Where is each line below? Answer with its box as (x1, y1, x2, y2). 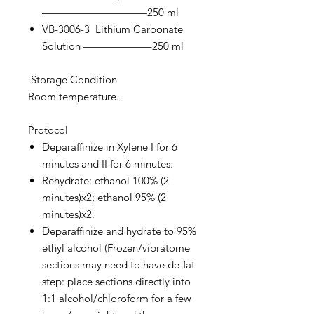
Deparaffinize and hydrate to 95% (42, 224, 196, 238)
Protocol (28, 123, 68, 137)
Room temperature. (28, 90, 119, 103)
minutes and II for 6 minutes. (42, 157, 173, 170)
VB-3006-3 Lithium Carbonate (42, 22, 183, 36)
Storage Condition (28, 73, 117, 86)
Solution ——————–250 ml (42, 39, 184, 53)
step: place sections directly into (42, 275, 191, 288)
